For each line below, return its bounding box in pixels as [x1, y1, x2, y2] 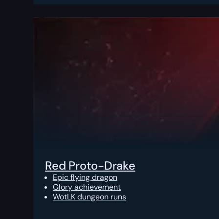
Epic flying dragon [53, 172, 118, 183]
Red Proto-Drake [45, 158, 135, 174]
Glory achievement [53, 182, 121, 193]
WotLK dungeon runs [53, 192, 127, 202]
